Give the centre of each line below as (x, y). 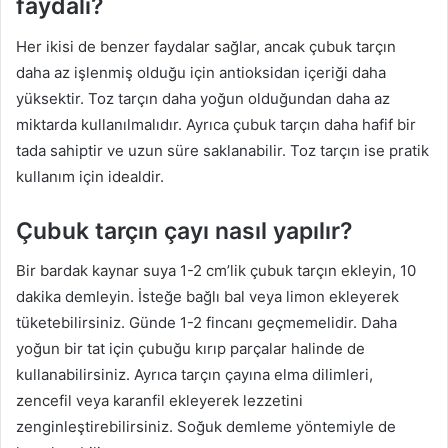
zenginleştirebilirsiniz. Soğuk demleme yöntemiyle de (206, 427)
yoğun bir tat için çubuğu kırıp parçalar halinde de (190, 349)
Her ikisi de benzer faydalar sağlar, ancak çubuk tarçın (206, 46)
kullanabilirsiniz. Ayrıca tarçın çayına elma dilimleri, (194, 375)
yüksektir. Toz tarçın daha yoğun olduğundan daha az (203, 98)
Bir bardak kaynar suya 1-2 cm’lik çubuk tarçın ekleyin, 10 (216, 271)
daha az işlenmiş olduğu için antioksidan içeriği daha (201, 72)
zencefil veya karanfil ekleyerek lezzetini (159, 401)
